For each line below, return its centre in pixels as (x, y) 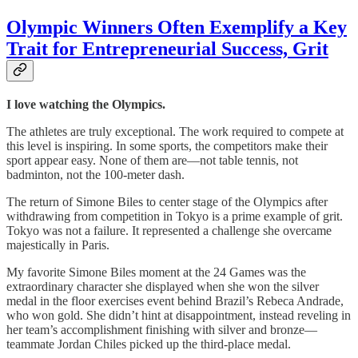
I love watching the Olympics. (86, 104)
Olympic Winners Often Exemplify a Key (177, 28)
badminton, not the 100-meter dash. (95, 174)
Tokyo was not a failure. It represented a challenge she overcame (169, 230)
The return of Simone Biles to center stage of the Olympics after (167, 201)
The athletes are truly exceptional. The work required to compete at (175, 131)
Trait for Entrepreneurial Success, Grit (167, 49)
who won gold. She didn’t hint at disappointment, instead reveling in (179, 315)
